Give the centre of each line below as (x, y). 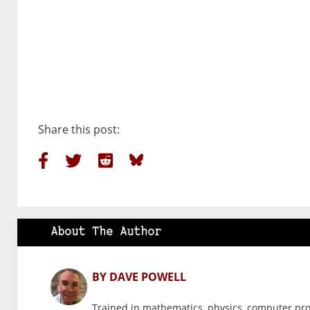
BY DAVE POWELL (139, 277)
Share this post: (79, 130)
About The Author (106, 232)
